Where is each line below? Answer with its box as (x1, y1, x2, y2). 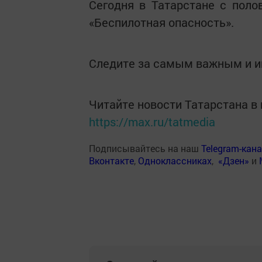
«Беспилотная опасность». (89, 15, 234, 30)
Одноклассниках (138, 154, 212, 167)
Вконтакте (89, 154, 134, 167)
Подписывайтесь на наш (89, 142, 201, 154)
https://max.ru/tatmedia (89, 114, 215, 129)
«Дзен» (218, 154, 249, 167)
